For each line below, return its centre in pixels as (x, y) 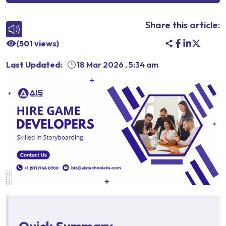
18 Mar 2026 (100, 65)
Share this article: (183, 25)
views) (46, 43)
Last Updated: (34, 65)
